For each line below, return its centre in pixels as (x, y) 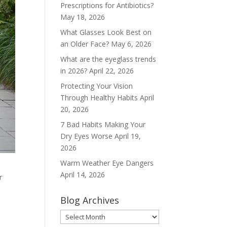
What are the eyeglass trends (108, 59)
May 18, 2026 (83, 17)
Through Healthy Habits (99, 98)
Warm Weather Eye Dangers (107, 163)
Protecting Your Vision (97, 86)
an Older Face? (85, 44)
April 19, (128, 136)
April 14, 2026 (83, 175)
